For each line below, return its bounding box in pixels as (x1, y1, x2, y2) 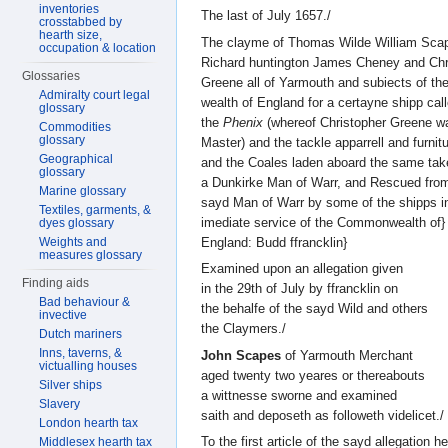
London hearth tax (39, 416, 139, 430)
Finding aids (22, 276, 90, 290)
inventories (39, 2, 100, 16)
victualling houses (39, 359, 138, 373)
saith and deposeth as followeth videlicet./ (201, 407, 444, 423)
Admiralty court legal (39, 88, 151, 102)
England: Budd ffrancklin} (201, 234, 347, 250)
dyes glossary (39, 216, 115, 230)
